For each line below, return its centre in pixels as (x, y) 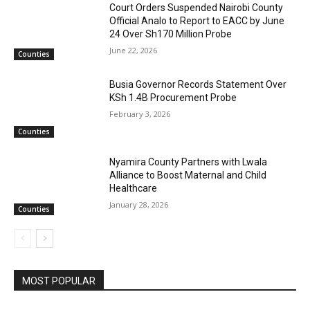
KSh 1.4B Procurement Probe (173, 98)
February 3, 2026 (140, 114)
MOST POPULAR (59, 281)
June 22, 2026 (134, 50)
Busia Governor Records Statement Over (198, 85)
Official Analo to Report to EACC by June (197, 20)
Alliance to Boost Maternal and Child (188, 175)
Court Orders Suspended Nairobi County (197, 7)
